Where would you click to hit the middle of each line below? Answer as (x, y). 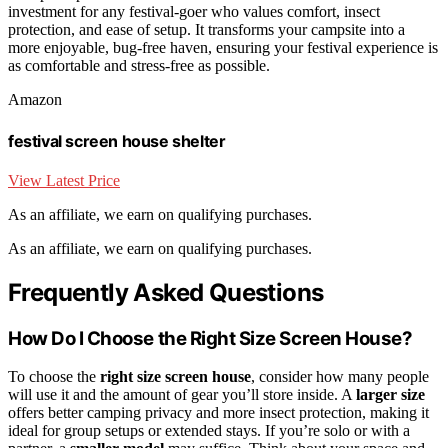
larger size (390, 395)
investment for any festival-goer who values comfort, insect (194, 12)
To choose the (54, 377)
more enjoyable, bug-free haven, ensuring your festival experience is (223, 48)
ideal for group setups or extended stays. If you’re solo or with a (209, 431)
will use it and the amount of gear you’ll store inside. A (182, 395)
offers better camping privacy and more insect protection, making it (218, 413)
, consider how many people (340, 377)
